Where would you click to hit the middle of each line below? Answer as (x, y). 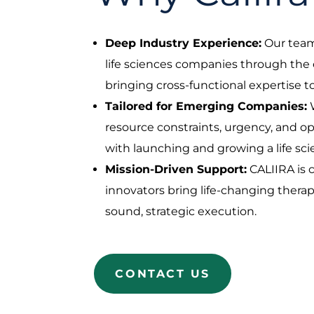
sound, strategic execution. (181, 211)
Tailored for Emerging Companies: (206, 106)
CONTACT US (163, 274)
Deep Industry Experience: (184, 43)
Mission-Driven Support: (176, 169)
